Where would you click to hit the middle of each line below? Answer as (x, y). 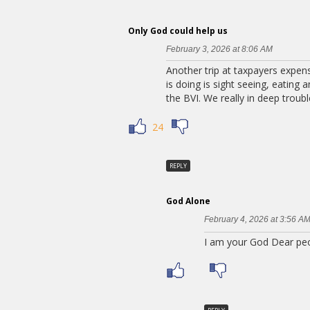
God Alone (188, 201)
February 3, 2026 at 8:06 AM (219, 49)
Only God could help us (178, 30)
